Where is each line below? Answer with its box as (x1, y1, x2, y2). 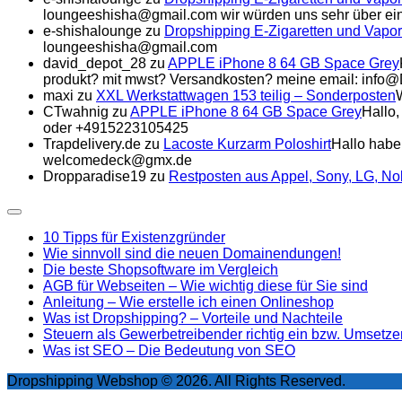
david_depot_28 (43, 56, 146, 72)
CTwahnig (43, 104, 109, 120)
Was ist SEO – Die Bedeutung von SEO (43, 343, 295, 359)
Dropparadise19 (43, 169, 146, 185)
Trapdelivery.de (43, 136, 141, 153)
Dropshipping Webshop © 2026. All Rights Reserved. (7, 373, 345, 389)
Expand (13, 211, 53, 225)
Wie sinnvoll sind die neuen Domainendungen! (43, 246, 341, 262)
